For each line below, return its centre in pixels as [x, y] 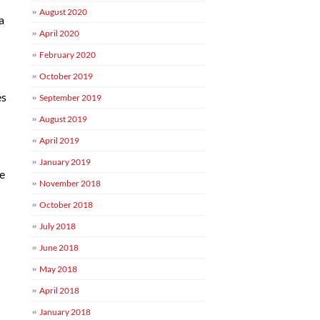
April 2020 [60, 33]
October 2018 [66, 205]
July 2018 [58, 226]
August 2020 [64, 12]
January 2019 [65, 162]
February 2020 [68, 55]
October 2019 [66, 76]
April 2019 [60, 140]
